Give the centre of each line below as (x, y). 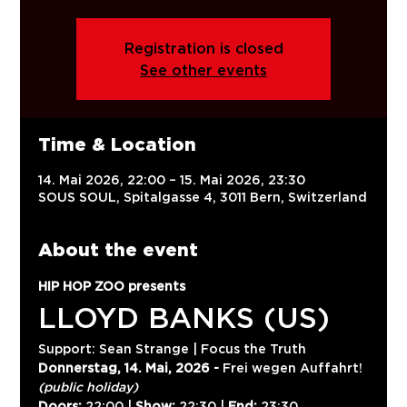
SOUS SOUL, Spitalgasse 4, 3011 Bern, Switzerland (203, 197)
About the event (119, 249)
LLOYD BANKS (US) (184, 317)
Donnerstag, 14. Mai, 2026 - (129, 367)
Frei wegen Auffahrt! (293, 367)
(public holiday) (89, 387)
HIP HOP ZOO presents (112, 286)
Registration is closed (203, 48)
